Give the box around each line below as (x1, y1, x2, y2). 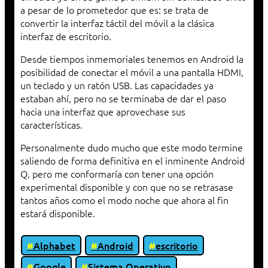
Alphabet (33, 239, 75, 252)
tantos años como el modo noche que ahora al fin (20, 193, 229, 207)
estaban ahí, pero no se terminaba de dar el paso (20, 92, 226, 105)
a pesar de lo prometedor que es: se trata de (20, 3, 209, 17)
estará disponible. (20, 206, 95, 220)
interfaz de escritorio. (20, 29, 111, 43)
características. (20, 118, 83, 132)
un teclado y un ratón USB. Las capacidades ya (20, 78, 214, 92)
